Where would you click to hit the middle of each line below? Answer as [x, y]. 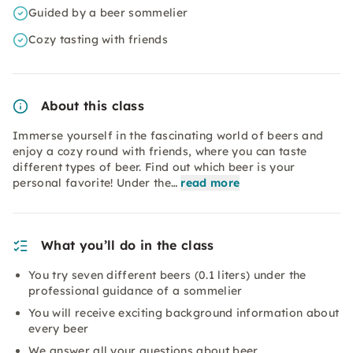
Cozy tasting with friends [98, 39]
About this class [93, 106]
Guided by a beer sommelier [108, 13]
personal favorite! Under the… [95, 183]
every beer [59, 329]
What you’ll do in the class [128, 245]
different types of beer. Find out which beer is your [154, 167]
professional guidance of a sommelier [136, 291]
